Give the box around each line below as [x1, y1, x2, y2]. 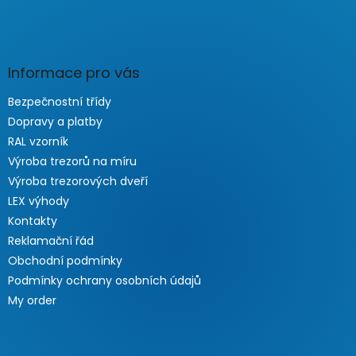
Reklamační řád [8, 232, 94, 249]
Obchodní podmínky [8, 252, 122, 269]
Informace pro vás [8, 62, 140, 83]
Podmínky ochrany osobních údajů [8, 272, 201, 288]
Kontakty [8, 212, 57, 229]
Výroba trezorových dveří [8, 172, 148, 189]
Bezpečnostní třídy [8, 93, 111, 110]
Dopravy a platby [8, 113, 103, 130]
